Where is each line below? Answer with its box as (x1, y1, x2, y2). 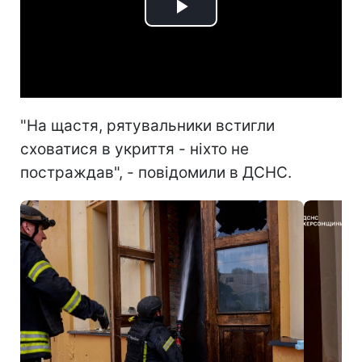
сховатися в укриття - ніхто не (20, 139, 249, 158)
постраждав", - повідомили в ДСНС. (20, 162, 292, 182)
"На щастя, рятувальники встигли (20, 116, 275, 135)
